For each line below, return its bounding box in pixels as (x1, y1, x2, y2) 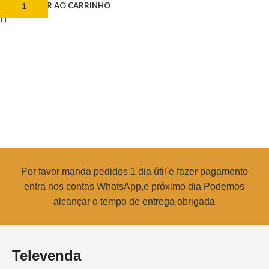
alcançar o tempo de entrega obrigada (53, 196, 216, 207)
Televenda (12, 247, 81, 264)
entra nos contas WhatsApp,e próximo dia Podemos (24, 181, 245, 192)
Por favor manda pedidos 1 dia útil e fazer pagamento (20, 166, 248, 177)
